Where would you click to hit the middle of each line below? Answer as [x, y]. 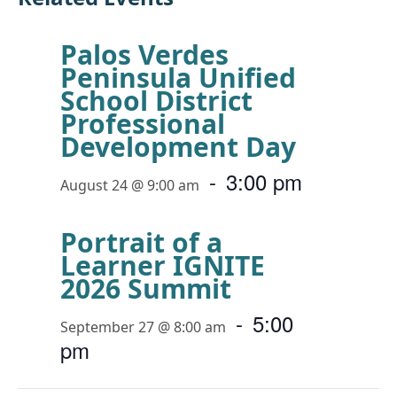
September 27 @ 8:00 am [143, 327]
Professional [143, 124]
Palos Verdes [144, 54]
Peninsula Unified [178, 78]
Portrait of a [141, 242]
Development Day [178, 147]
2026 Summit [146, 288]
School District [156, 101]
